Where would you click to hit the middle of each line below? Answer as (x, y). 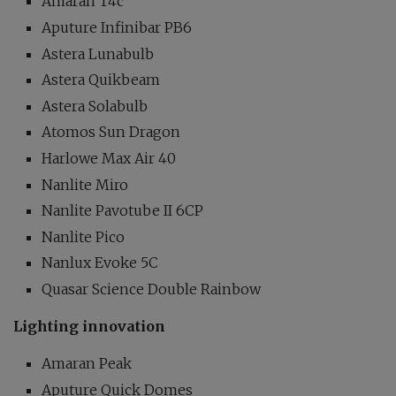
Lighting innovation (89, 326)
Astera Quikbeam (101, 80)
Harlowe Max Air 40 (109, 158)
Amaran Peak (87, 363)
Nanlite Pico (83, 236)
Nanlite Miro (85, 184)
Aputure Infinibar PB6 (117, 27)
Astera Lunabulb (98, 53)
